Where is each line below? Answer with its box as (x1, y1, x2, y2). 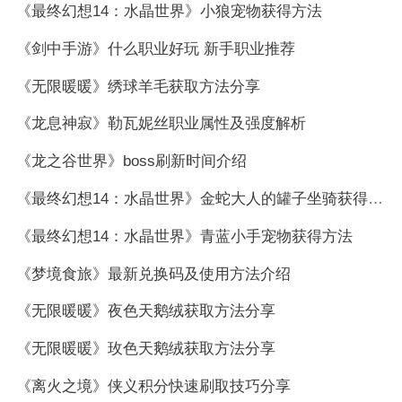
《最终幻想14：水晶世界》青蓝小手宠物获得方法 (15, 227, 353, 245)
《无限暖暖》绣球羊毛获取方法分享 (15, 77, 260, 95)
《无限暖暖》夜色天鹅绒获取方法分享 (15, 302, 275, 320)
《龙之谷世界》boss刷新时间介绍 (15, 153, 247, 170)
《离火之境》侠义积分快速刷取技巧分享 (15, 378, 291, 396)
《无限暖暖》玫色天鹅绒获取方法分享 (15, 340, 275, 358)
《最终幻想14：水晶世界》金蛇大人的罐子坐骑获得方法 (367, 189, 383, 207)
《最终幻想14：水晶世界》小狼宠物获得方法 (15, 2, 322, 20)
